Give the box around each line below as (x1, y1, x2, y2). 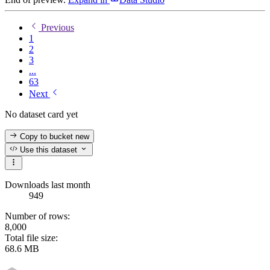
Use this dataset (17, 145, 78, 155)
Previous (39, 22, 74, 33)
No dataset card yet (5, 108, 78, 119)
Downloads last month (5, 179, 90, 190)
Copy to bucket (17, 131, 76, 141)
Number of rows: (5, 210, 70, 221)
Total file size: (5, 232, 58, 243)
